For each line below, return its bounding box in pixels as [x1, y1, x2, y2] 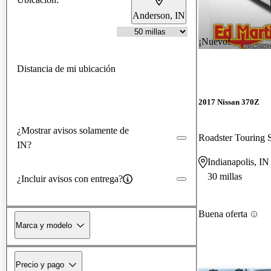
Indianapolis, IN [207, 157, 269, 168]
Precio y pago [16, 260, 64, 269]
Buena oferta [198, 209, 247, 220]
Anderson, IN [132, 10, 185, 21]
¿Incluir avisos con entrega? [17, 173, 123, 184]
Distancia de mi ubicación [17, 63, 116, 74]
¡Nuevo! [198, 36, 230, 47]
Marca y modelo [16, 220, 72, 230]
